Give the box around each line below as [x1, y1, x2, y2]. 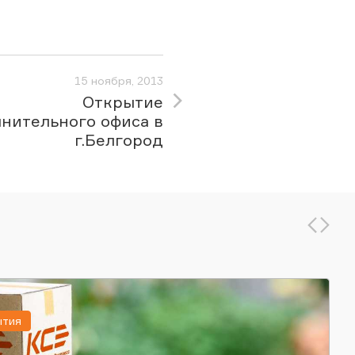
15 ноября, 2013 [74, 74, 163, 87]
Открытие [82, 92, 163, 112]
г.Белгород [74, 130, 163, 150]
